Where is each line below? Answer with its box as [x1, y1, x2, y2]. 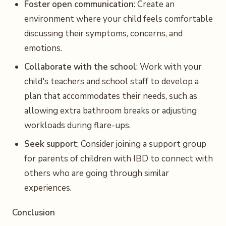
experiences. [24, 182, 72, 194]
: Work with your [136, 61, 202, 73]
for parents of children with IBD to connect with [24, 153, 213, 164]
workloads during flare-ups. [24, 120, 131, 131]
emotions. [24, 42, 62, 54]
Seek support [24, 138, 77, 150]
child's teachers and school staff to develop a [24, 76, 199, 87]
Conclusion [12, 207, 55, 218]
